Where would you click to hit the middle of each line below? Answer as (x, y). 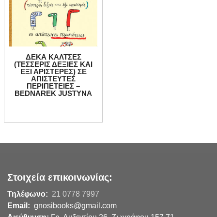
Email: (20, 205)
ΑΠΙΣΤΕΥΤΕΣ (54, 78)
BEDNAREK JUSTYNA (54, 93)
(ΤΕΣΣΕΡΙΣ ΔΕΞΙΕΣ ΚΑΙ (54, 64)
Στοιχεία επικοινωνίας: (60, 177)
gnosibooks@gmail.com (74, 205)
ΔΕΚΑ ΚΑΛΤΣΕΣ (53, 57)
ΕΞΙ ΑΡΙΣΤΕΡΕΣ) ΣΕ (53, 71)
